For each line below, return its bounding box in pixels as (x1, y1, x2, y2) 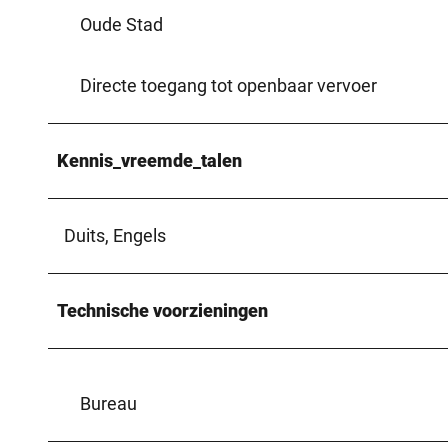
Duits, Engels (64, 224, 166, 246)
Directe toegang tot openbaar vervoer (80, 74, 377, 96)
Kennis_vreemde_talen (57, 149, 242, 171)
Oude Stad (80, 13, 163, 35)
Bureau (80, 392, 137, 414)
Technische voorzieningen (57, 299, 268, 321)
